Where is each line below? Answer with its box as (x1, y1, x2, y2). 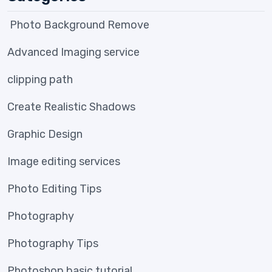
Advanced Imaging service (7, 46, 140, 59)
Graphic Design (7, 127, 83, 141)
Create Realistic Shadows (7, 100, 135, 114)
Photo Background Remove (7, 18, 149, 32)
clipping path (7, 73, 73, 87)
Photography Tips (7, 237, 98, 251)
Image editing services (7, 155, 120, 169)
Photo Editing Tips (7, 182, 101, 196)
